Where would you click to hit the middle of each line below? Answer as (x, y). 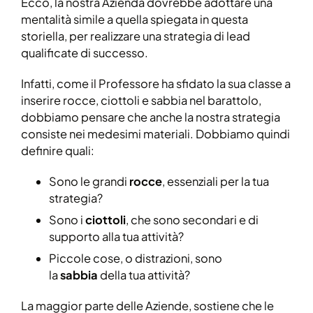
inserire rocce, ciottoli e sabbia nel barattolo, (141, 100)
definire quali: (58, 150)
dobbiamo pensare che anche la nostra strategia (151, 117)
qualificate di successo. (85, 52)
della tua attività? (144, 275)
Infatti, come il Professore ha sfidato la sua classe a (156, 83)
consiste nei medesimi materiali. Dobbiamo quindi (155, 133)
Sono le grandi (89, 181)
